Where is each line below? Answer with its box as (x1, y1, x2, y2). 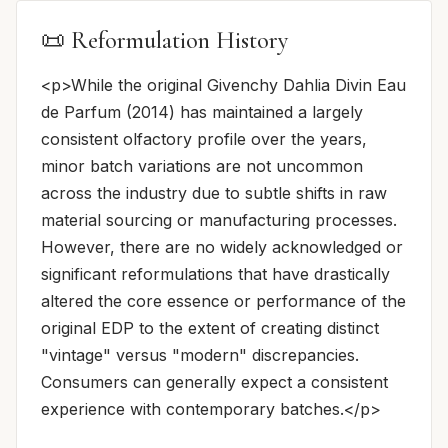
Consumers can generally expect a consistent (41, 372, 388, 393)
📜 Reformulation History (41, 26, 288, 56)
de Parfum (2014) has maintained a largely (41, 102, 363, 123)
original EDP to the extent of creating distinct (41, 318, 379, 339)
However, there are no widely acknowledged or (41, 237, 403, 258)
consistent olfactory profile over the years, (41, 129, 367, 150)
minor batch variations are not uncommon (41, 156, 363, 177)
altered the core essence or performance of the (41, 291, 406, 312)
